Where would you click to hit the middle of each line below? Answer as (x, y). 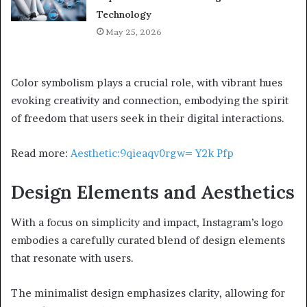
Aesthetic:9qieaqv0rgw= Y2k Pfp (152, 153)
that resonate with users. (72, 258)
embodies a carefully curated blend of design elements (148, 241)
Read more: (41, 153)
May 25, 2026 (134, 32)
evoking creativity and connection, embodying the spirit (150, 100)
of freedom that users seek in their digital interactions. (148, 118)
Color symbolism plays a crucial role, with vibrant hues (147, 82)
